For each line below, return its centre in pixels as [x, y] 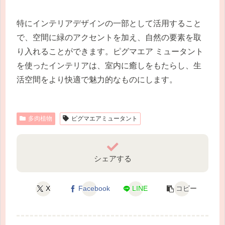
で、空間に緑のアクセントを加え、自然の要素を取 [109, 37]
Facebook [94, 189]
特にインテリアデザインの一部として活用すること [109, 23]
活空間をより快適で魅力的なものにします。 [97, 79]
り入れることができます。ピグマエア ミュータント [110, 51]
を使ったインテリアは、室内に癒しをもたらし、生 [109, 65]
